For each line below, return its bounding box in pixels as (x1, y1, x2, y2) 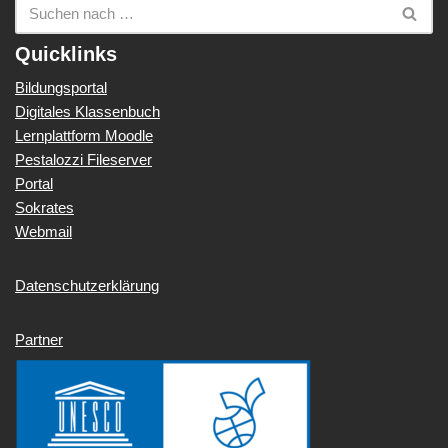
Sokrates (15, 199, 74, 216)
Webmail (15, 223, 72, 240)
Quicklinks (15, 43, 117, 65)
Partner (15, 331, 63, 348)
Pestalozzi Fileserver (15, 151, 152, 168)
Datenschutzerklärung (15, 277, 159, 294)
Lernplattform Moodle (15, 127, 153, 144)
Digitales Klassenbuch (15, 103, 160, 120)
